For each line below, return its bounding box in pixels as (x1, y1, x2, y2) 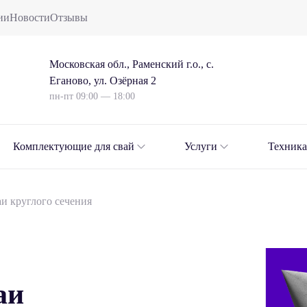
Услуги (184, 140, 218, 152)
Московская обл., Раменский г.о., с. (49, 58, 214, 70)
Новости (9, 12, 50, 23)
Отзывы (49, 12, 88, 23)
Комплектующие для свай (12, 140, 134, 152)
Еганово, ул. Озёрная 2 (49, 75, 156, 86)
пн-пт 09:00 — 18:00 (49, 91, 135, 101)
